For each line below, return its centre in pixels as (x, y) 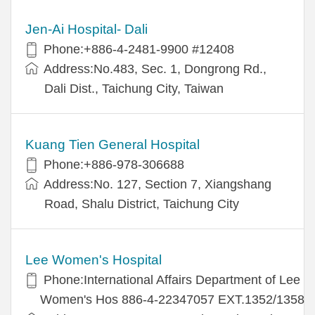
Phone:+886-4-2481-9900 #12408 (139, 49)
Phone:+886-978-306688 (114, 164)
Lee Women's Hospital (94, 259)
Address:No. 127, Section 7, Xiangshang (157, 184)
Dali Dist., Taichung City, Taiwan (134, 88)
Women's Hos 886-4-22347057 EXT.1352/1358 (172, 299)
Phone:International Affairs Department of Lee (172, 279)
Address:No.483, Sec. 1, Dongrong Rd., (155, 69)
